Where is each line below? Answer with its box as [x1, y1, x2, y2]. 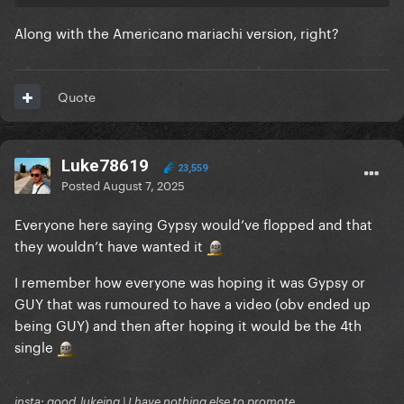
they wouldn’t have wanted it [14, 234, 207, 256]
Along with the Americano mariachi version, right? [14, 21, 339, 43]
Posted [61, 175, 103, 194]
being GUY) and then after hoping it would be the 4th [14, 313, 362, 335]
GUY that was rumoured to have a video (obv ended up [14, 291, 371, 314]
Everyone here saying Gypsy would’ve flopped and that [14, 212, 372, 234]
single [14, 335, 57, 357]
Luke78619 [61, 155, 149, 177]
